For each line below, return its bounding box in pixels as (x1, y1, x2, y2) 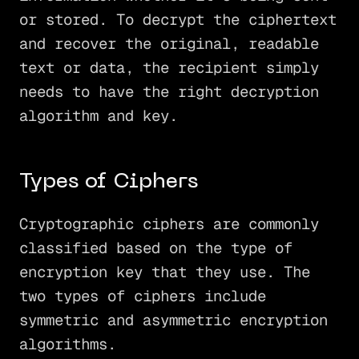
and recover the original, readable (18, 33, 319, 54)
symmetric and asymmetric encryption (18, 309, 328, 330)
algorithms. (18, 333, 116, 354)
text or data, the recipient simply (18, 57, 319, 78)
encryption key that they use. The (18, 261, 310, 282)
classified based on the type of (18, 237, 292, 258)
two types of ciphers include (18, 285, 266, 306)
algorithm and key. (18, 105, 178, 126)
